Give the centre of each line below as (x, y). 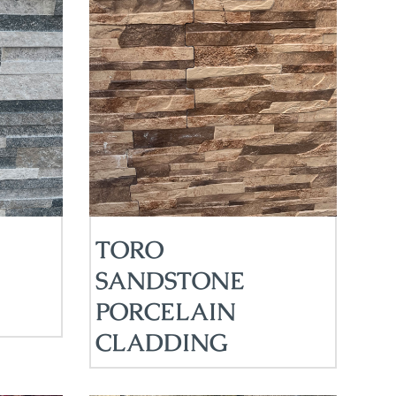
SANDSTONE (170, 281)
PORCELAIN (165, 312)
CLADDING (161, 343)
